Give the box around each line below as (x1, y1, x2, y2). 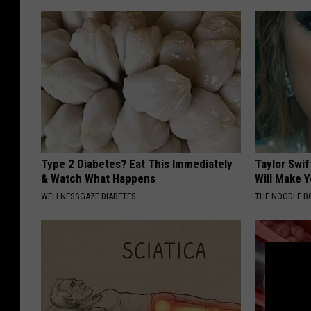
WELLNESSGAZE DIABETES (41, 191, 136, 202)
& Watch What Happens (41, 171, 155, 186)
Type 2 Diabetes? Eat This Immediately (41, 157, 233, 171)
